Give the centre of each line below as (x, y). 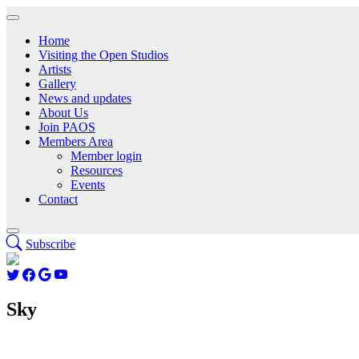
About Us (63, 113)
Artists (55, 69)
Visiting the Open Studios (103, 55)
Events (88, 185)
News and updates (85, 98)
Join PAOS (67, 127)
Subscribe (50, 244)
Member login (106, 156)
